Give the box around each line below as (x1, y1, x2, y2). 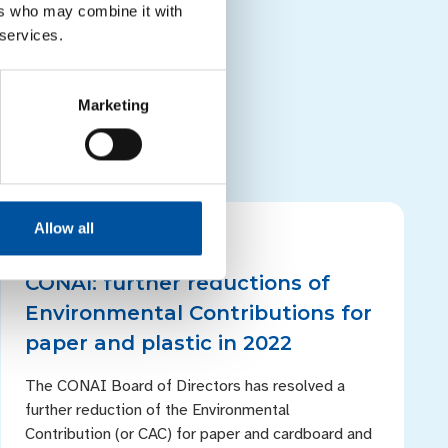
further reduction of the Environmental (25, 400, 291, 420)
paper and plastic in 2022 (25, 331, 293, 355)
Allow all (33, 219, 94, 237)
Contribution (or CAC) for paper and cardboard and (25, 424, 373, 444)
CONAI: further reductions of (25, 271, 331, 295)
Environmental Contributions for (25, 301, 373, 325)
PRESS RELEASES (33, 230, 159, 248)
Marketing (78, 96, 149, 114)
